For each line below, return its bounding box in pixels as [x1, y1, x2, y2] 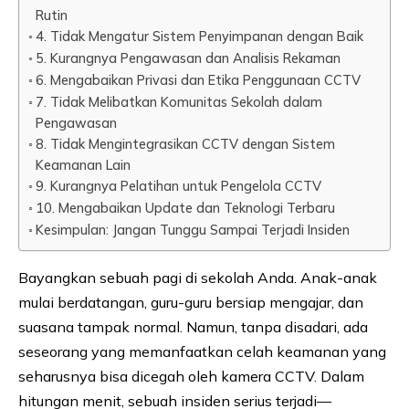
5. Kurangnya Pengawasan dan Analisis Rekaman [35, 49, 341, 68]
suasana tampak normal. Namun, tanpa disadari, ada [18, 318, 368, 337]
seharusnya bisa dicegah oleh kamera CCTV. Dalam [18, 367, 364, 386]
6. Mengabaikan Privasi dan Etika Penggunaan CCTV [35, 71, 361, 89]
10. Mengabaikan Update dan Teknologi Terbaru [35, 199, 335, 217]
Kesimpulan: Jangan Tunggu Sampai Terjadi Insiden [35, 221, 350, 239]
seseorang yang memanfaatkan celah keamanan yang [18, 342, 386, 362]
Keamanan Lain [35, 156, 131, 174]
